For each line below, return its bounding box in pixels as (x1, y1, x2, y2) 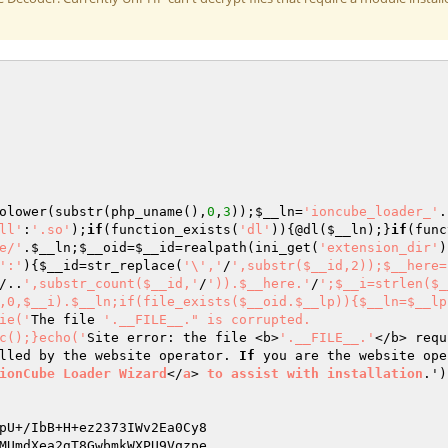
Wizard (119, 366, 167, 381)
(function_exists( (103, 222, 239, 237)
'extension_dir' (319, 240, 439, 255)
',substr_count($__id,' (23, 276, 199, 291)
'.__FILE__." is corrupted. (103, 312, 311, 327)
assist (231, 366, 279, 381)
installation (327, 366, 423, 381)
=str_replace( (79, 258, 183, 273)
